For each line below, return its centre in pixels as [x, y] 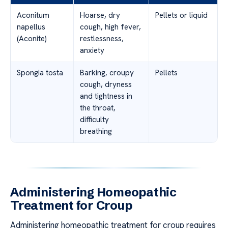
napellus [31, 27]
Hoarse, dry [100, 15]
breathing [96, 131]
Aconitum [33, 15]
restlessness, [102, 38]
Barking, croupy [107, 73]
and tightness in [106, 96]
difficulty [94, 119]
